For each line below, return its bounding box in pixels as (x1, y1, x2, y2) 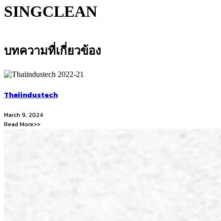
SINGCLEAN (4, 2, 97, 21)
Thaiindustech (4, 89, 58, 101)
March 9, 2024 (4, 110, 43, 120)
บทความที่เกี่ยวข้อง (4, 44, 101, 58)
